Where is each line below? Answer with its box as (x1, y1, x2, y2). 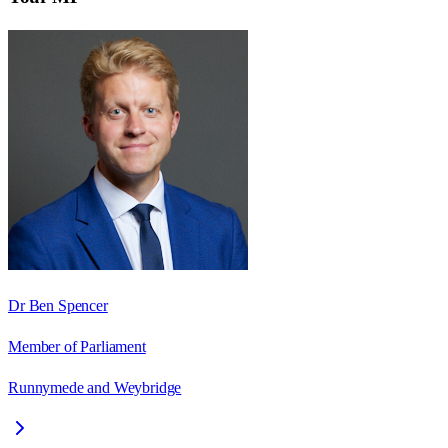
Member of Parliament (8, 337, 146, 355)
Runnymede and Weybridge (8, 378, 182, 396)
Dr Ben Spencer (8, 296, 108, 314)
